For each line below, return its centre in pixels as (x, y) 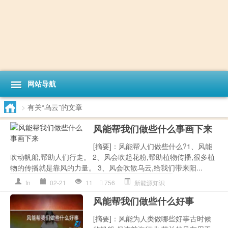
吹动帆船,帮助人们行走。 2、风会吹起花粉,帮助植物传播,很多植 (112, 156)
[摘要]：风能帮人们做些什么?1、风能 (153, 146)
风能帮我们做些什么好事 (144, 201)
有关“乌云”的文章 (55, 107)
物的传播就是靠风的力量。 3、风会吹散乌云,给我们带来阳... (106, 167)
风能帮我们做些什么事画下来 (153, 129)
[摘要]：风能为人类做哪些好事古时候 (152, 218)
